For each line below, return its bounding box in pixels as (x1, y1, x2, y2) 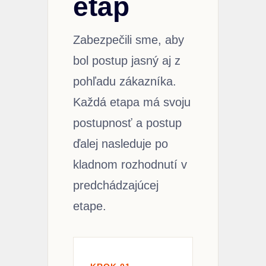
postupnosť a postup (73, 116, 182, 129)
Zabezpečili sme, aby (73, 33, 184, 46)
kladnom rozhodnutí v (73, 157, 187, 171)
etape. (73, 199, 106, 213)
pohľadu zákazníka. (73, 74, 176, 88)
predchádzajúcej (73, 178, 159, 192)
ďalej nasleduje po (73, 137, 168, 150)
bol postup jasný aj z (73, 53, 180, 67)
